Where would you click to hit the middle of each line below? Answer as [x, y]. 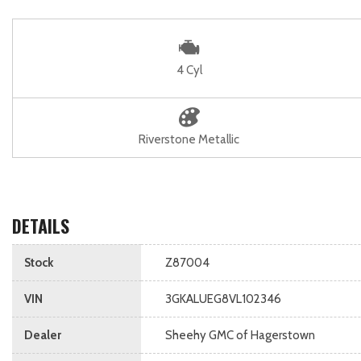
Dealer [43, 335]
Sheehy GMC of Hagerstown [240, 335]
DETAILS [41, 226]
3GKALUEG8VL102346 [223, 299]
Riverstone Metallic [189, 139]
